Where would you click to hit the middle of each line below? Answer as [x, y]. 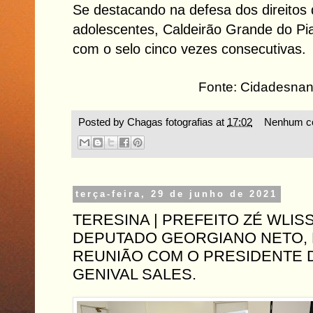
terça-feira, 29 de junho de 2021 [177, 194]
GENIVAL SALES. [134, 275]
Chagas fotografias [170, 122]
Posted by [103, 122]
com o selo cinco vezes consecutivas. [189, 49]
